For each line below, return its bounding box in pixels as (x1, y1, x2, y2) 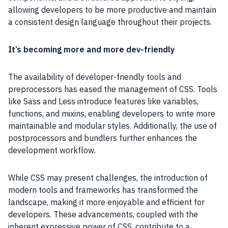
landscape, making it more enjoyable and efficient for (8, 196, 205, 207)
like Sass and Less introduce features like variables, (8, 96, 198, 106)
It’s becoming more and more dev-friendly (8, 44, 175, 54)
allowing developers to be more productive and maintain (8, 4, 216, 15)
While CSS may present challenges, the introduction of (8, 172, 208, 183)
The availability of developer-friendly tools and (8, 71, 181, 82)
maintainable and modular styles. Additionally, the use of (8, 120, 217, 131)
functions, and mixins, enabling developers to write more (8, 108, 215, 119)
